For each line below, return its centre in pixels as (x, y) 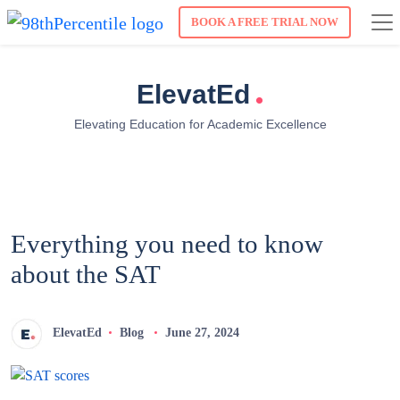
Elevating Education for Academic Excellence (200, 125)
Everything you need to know (167, 244)
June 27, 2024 (202, 333)
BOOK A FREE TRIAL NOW (265, 22)
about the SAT (86, 275)
